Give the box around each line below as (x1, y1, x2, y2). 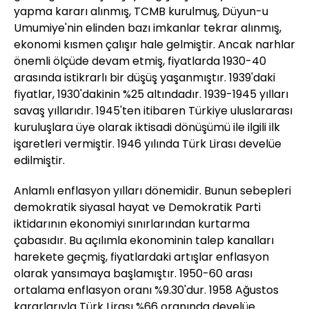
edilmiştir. (14, 152, 65, 168)
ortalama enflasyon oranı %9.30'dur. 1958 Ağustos (14, 282, 279, 298)
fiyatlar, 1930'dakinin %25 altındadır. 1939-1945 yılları (14, 86, 288, 102)
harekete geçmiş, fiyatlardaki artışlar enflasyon (14, 249, 269, 265)
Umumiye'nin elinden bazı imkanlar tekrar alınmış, (14, 20, 281, 36)
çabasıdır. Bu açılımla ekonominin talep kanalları (14, 232, 274, 248)
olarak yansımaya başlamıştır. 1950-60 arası (14, 266, 252, 281)
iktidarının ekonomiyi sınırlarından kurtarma (14, 216, 250, 232)
